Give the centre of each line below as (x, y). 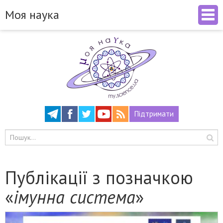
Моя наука (32, 15)
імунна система (74, 197)
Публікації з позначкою (99, 177)
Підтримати (154, 114)
